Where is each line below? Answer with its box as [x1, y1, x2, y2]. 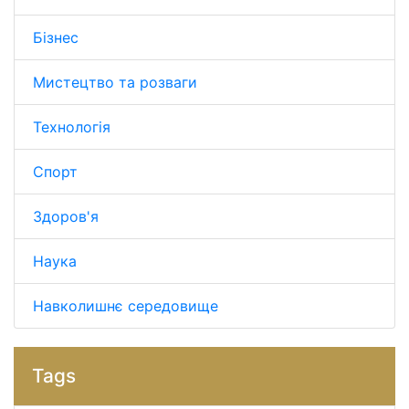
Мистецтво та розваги [33, 73, 197, 92]
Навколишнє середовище [33, 297, 218, 316]
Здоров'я [33, 207, 99, 226]
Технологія [33, 118, 110, 137]
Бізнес [33, 28, 79, 47]
